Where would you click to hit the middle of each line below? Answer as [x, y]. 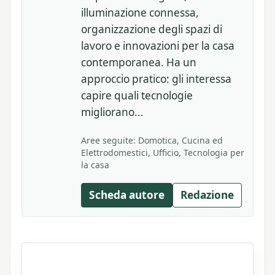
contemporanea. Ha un [139, 62]
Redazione [207, 195]
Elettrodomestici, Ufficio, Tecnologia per [163, 152]
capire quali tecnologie [137, 95]
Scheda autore [127, 195]
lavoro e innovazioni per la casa [158, 45]
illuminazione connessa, [140, 12]
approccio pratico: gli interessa [156, 79]
